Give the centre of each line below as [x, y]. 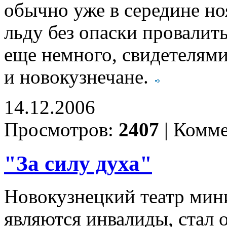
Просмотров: [61, 129]
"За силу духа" [78, 163]
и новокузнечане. [79, 77]
